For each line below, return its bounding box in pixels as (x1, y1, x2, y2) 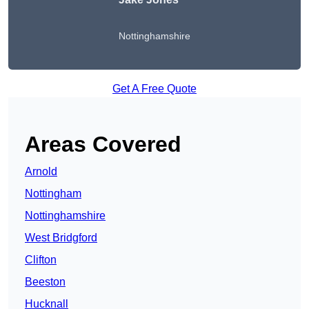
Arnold (25, 166, 57, 178)
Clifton (25, 254, 57, 266)
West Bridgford (25, 232, 97, 244)
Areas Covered (25, 132, 181, 157)
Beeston (25, 276, 66, 288)
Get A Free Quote (112, 83, 197, 95)
